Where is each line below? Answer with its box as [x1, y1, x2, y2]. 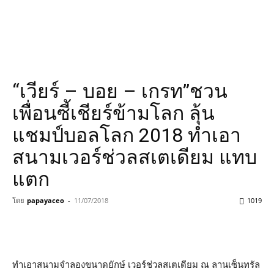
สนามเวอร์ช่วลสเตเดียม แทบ [12, 146, 257, 169]
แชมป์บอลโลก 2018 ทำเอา [12, 124, 241, 147]
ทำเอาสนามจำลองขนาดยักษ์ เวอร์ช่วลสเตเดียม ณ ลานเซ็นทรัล [12, 259, 260, 270]
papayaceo [27, 196, 64, 205]
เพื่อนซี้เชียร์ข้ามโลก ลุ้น [12, 102, 215, 125]
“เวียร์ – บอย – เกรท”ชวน [12, 80, 228, 103]
